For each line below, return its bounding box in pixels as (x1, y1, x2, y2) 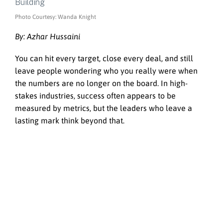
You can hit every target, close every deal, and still (15, 54, 193, 63)
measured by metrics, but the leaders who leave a (15, 104, 192, 113)
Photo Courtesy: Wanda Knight (15, 13, 96, 20)
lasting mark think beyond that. (15, 116, 124, 125)
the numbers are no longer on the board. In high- (15, 79, 188, 88)
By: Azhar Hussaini (15, 31, 80, 41)
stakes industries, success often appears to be (15, 91, 176, 101)
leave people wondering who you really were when (15, 66, 198, 76)
